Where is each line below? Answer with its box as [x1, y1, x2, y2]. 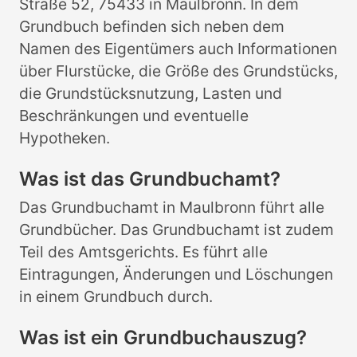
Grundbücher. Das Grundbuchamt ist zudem [19, 220, 334, 240]
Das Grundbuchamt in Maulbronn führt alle [19, 198, 324, 218]
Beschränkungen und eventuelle [19, 106, 249, 126]
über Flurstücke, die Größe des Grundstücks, [19, 61, 338, 81]
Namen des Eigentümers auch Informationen [19, 39, 337, 59]
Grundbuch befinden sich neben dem [19, 17, 284, 37]
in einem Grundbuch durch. [19, 287, 213, 307]
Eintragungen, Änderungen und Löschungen [19, 265, 333, 284]
